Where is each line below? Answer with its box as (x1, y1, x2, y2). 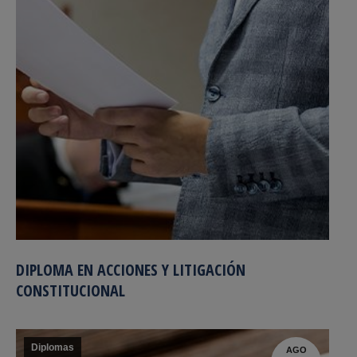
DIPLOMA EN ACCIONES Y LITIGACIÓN (16, 259, 245, 280)
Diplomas (31, 342, 74, 353)
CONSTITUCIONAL (16, 280, 125, 301)
